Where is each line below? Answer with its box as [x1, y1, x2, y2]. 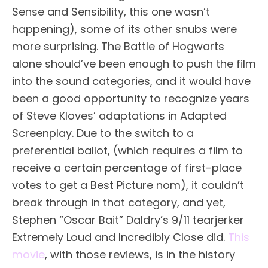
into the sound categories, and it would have [12, 74, 251, 89]
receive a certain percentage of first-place [12, 160, 242, 176]
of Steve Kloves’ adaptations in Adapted [12, 108, 227, 124]
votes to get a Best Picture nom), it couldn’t [12, 178, 244, 193]
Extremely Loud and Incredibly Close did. [12, 230, 228, 245]
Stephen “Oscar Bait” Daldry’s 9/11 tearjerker [12, 212, 244, 228]
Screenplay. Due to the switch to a [12, 126, 194, 141]
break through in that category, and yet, [12, 195, 226, 211]
